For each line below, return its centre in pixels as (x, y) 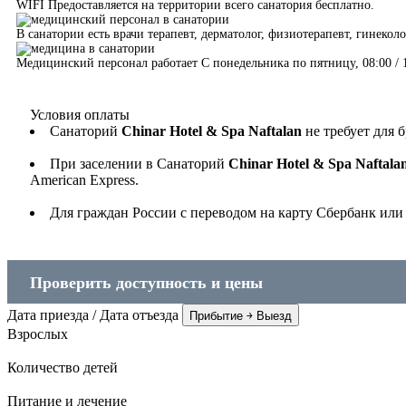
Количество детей (63, 367)
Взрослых (38, 333)
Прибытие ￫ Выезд (241, 315)
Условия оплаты (80, 114)
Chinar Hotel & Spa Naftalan (212, 130)
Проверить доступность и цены (146, 282)
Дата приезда (48, 314)
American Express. (84, 179)
